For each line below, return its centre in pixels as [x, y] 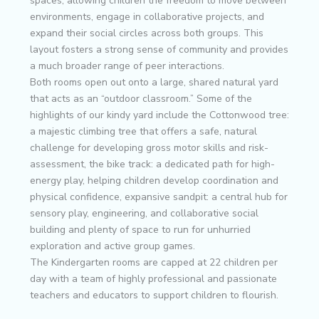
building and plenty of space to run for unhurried [140, 229]
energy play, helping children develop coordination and [154, 180]
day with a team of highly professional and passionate [153, 278]
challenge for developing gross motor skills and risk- [149, 147]
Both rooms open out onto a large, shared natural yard [154, 82]
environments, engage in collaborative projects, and [147, 16]
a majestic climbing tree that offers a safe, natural [143, 131]
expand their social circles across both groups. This [147, 33]
